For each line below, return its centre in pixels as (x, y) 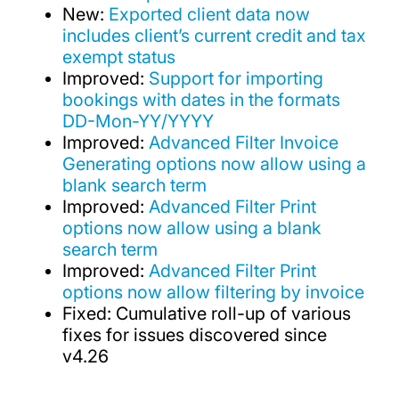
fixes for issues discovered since (195, 335)
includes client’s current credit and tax (215, 36)
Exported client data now (210, 15)
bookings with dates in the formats (202, 100)
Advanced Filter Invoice (244, 143)
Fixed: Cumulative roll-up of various (207, 314)
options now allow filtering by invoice (214, 293)
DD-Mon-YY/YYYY (138, 122)
